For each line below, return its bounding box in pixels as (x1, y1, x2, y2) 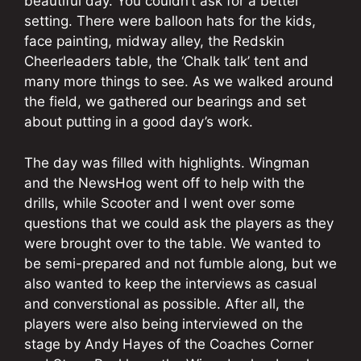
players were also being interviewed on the (24, 315, 303, 332)
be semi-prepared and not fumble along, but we (24, 255, 337, 272)
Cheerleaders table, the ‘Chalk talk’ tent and (24, 53, 309, 70)
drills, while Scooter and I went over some (24, 194, 295, 211)
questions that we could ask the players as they (24, 214, 334, 231)
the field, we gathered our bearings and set (24, 93, 306, 110)
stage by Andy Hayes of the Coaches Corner (24, 335, 313, 352)
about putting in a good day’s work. (24, 114, 253, 131)
